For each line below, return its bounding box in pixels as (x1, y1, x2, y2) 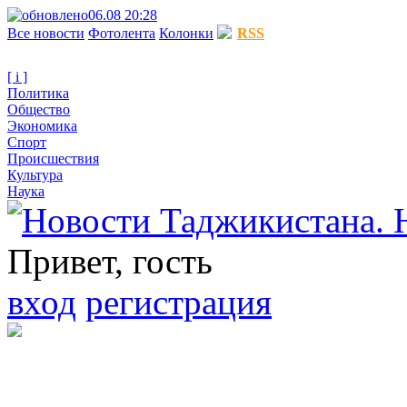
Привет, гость (7, 242, 213, 281)
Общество (7, 102, 70, 117)
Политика (7, 85, 69, 101)
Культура (7, 167, 63, 183)
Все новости (7, 25, 84, 41)
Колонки (159, 25, 213, 41)
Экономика (7, 118, 77, 134)
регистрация (85, 283, 272, 322)
